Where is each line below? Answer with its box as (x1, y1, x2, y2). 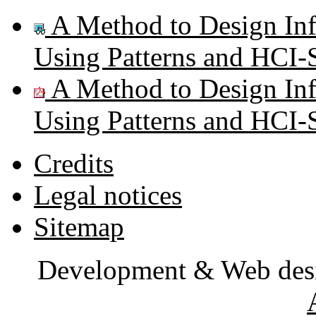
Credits (34, 147, 114, 178)
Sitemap (34, 211, 124, 242)
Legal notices (34, 179, 182, 210)
